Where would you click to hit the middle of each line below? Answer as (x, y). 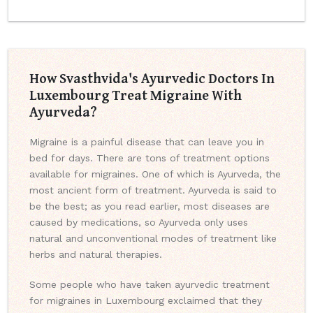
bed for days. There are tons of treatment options (150, 158)
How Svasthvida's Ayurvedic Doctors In (152, 78)
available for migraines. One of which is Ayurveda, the (155, 174)
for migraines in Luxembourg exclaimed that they (146, 301)
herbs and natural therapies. (96, 255)
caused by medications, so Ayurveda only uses (139, 223)
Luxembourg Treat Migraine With (136, 95)
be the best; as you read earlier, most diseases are (150, 206)
